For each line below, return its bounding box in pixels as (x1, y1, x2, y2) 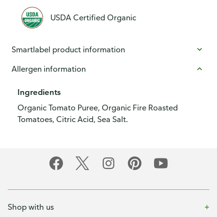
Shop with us (8, 201, 54, 212)
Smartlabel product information (12, 45, 125, 54)
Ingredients (17, 87, 61, 97)
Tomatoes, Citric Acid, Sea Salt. (17, 114, 128, 124)
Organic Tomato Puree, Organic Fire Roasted (17, 103, 178, 112)
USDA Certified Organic (50, 13, 136, 22)
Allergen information (12, 64, 86, 74)
